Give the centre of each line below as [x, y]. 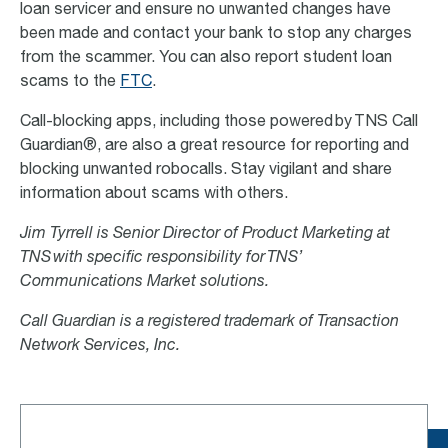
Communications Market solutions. [144, 282]
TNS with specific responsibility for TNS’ [161, 258]
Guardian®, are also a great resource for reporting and [214, 146]
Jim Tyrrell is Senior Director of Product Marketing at [205, 234]
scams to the [70, 82]
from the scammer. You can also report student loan [206, 58]
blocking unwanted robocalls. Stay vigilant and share [206, 170]
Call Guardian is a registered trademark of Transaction [209, 322]
